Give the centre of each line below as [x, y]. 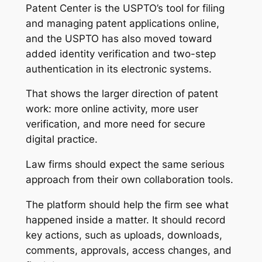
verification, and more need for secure [115, 124]
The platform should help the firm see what [127, 205]
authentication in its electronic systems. [118, 69]
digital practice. [61, 139]
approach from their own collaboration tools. [129, 180]
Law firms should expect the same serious [125, 165]
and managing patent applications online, [122, 23]
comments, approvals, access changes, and [128, 251]
